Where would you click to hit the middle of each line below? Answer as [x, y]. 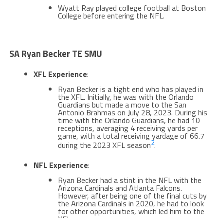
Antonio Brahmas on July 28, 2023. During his [132, 112]
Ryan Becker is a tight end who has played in [130, 89]
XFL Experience [60, 74]
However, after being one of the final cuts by [132, 196]
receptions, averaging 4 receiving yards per [127, 128]
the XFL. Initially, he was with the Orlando [126, 97]
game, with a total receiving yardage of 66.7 [131, 136]
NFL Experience [61, 165]
